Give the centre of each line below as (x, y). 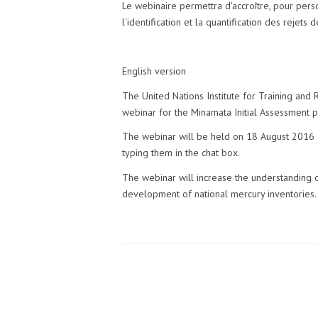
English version (155, 71)
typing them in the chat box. (181, 153)
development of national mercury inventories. (219, 193)
